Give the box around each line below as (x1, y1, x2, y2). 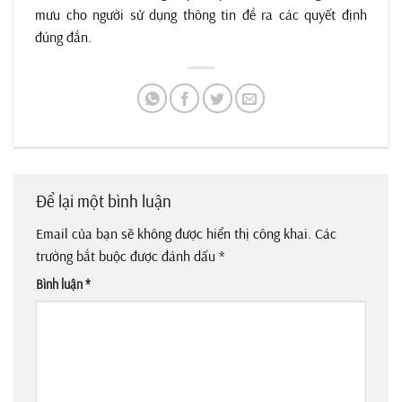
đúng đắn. (35, 27, 92, 46)
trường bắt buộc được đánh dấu (36, 247, 219, 266)
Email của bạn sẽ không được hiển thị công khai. (36, 224, 311, 243)
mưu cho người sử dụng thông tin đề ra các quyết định (35, 4, 367, 23)
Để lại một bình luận (36, 189, 175, 212)
